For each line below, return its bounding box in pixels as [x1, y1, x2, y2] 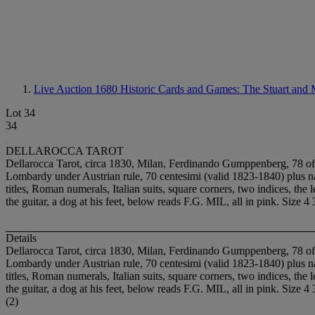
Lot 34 [6, 107, 35, 119]
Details [6, 232, 37, 245]
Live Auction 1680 [34, 83, 120, 95]
